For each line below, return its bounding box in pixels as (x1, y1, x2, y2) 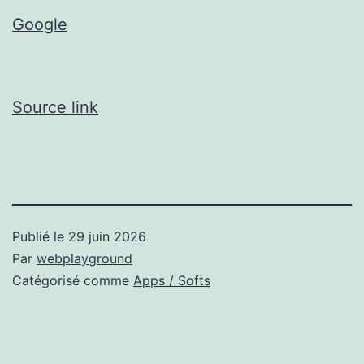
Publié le (12, 227, 68, 245)
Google (12, 14, 67, 34)
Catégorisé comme (12, 271, 133, 288)
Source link (12, 97, 98, 117)
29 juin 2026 (68, 227, 146, 245)
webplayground (37, 249, 132, 266)
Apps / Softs (133, 271, 210, 288)
